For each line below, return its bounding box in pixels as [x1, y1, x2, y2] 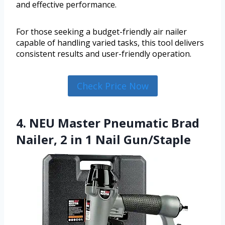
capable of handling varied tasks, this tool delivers [16, 37, 204, 49]
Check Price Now [76, 80, 149, 92]
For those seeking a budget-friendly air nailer [16, 26, 187, 38]
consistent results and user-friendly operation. [16, 48, 191, 60]
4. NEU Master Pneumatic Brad [16, 115, 199, 132]
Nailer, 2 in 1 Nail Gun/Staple [16, 131, 191, 148]
